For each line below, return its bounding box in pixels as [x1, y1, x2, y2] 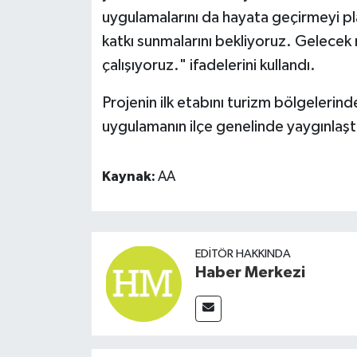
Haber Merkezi [194, 264, 305, 280]
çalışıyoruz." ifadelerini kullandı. [101, 57, 316, 73]
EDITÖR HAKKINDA [194, 247, 291, 260]
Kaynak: [101, 169, 158, 184]
